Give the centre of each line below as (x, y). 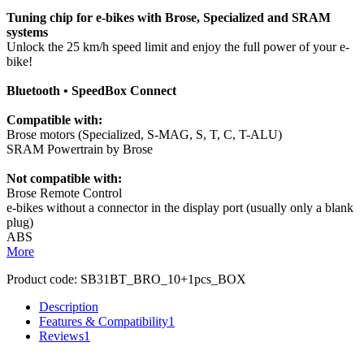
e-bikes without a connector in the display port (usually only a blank (180, 207)
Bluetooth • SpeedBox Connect (91, 90)
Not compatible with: (64, 178)
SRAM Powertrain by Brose (80, 149)
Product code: (42, 279)
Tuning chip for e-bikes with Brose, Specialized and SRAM (169, 17)
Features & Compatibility (104, 321)
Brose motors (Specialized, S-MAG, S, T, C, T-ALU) (144, 134)
